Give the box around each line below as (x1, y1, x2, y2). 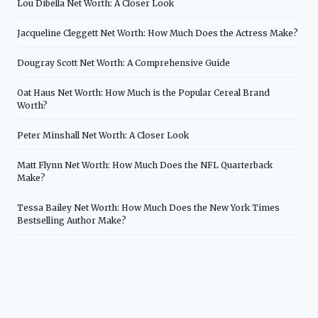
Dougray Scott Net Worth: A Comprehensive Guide (17, 57, 230, 68)
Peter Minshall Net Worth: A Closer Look (17, 129, 189, 141)
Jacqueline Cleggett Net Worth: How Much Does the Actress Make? (17, 27, 298, 38)
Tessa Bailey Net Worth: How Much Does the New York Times (17, 202, 280, 213)
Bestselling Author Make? (17, 214, 126, 226)
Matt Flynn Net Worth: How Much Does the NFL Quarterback (17, 159, 273, 170)
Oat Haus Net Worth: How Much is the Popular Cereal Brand (17, 87, 270, 98)
